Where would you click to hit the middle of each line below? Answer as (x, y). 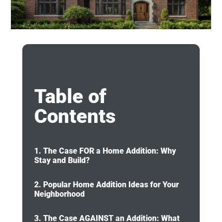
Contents (75, 116)
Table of (70, 97)
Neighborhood (59, 194)
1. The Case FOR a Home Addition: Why (105, 151)
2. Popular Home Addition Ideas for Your (106, 185)
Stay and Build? (62, 161)
